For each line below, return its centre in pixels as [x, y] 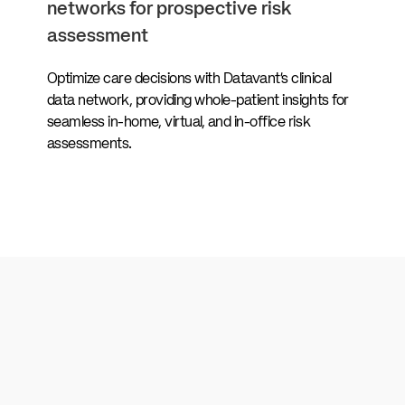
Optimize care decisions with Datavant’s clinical [189, 79]
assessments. [89, 144]
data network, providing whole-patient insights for [198, 101]
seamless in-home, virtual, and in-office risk [179, 122]
